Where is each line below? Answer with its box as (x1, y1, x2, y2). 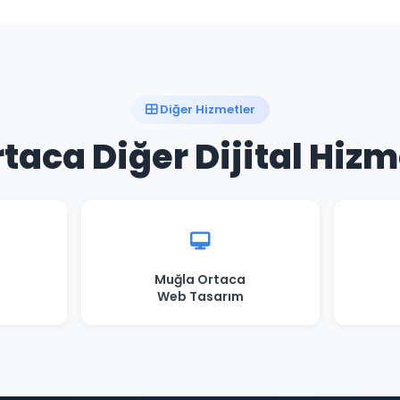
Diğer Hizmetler (156, 101, 255, 118)
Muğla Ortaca (154, 271, 246, 288)
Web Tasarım (156, 287, 244, 305)
